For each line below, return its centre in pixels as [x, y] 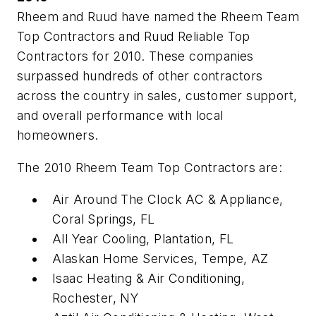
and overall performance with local [120, 116]
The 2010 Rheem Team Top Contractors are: [150, 167]
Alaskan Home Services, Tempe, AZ [160, 259]
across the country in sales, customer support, [157, 96]
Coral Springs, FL [104, 219]
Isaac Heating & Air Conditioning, [149, 279]
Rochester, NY [96, 298]
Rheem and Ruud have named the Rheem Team [158, 17]
